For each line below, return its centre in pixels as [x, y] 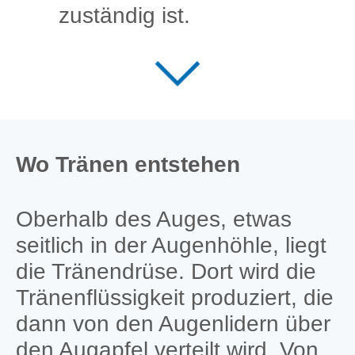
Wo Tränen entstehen [128, 164]
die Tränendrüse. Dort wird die [166, 271]
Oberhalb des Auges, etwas [153, 219]
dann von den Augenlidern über [173, 323]
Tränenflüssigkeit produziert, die [174, 297]
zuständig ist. [124, 15]
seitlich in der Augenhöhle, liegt [171, 245]
